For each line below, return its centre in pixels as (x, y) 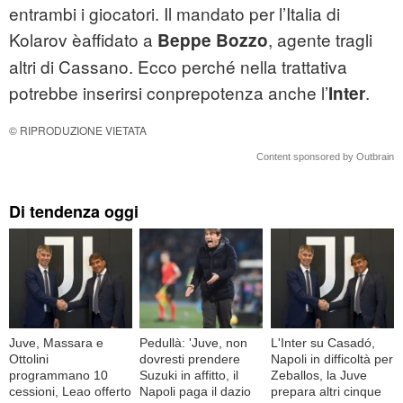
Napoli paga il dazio (196, 391)
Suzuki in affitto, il (189, 375)
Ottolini (29, 359)
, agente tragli (320, 39)
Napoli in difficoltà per (331, 359)
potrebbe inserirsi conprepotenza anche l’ (169, 92)
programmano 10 (58, 375)
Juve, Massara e (56, 343)
